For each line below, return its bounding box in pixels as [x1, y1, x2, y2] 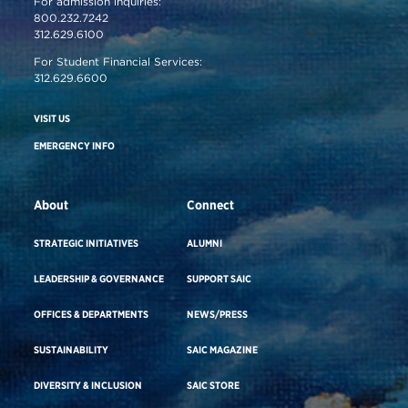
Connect [187, 197, 235, 212]
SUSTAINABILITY [34, 342, 109, 356]
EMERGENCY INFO [34, 138, 116, 152]
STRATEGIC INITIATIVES [34, 236, 139, 250]
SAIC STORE [187, 378, 240, 392]
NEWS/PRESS [187, 307, 249, 321]
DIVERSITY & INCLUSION [34, 378, 143, 392]
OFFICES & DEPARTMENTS [34, 307, 149, 321]
